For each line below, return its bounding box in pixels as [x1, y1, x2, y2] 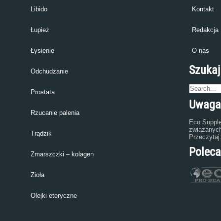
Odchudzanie [30, 68, 68, 75]
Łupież [30, 26, 49, 34]
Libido [30, 5, 47, 13]
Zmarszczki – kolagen [30, 150, 94, 158]
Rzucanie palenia [30, 109, 79, 116]
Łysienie [30, 47, 54, 54]
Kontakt [191, 5, 214, 13]
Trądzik [30, 130, 52, 137]
